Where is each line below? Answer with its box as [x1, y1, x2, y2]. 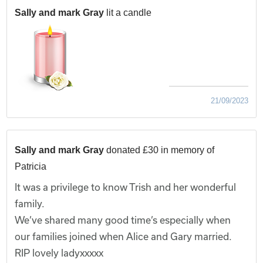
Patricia [15, 161, 47, 171]
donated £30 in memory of [106, 144, 215, 155]
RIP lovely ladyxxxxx [15, 247, 104, 258]
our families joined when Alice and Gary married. [15, 230, 232, 242]
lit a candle [106, 7, 152, 18]
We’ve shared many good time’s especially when [15, 214, 231, 225]
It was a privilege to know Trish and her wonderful [15, 181, 237, 193]
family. [15, 197, 45, 209]
